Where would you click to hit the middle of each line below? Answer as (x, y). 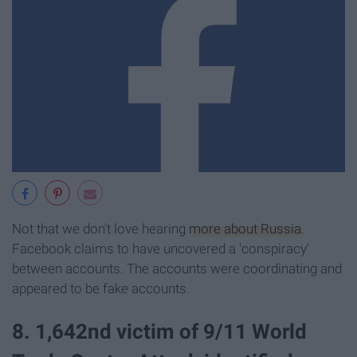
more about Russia (245, 229)
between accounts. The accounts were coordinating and (177, 269)
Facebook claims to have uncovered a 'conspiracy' (161, 249)
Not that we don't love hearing (100, 229)
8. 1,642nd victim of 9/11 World (159, 331)
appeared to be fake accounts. (101, 289)
